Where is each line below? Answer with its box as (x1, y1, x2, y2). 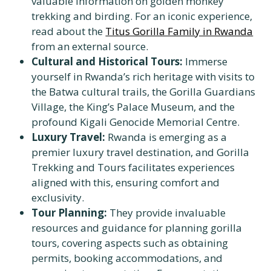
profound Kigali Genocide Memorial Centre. (31, 115, 240, 129)
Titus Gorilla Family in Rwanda (105, 24, 253, 38)
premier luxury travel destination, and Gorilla (31, 145, 250, 159)
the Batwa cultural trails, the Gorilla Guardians (31, 85, 256, 99)
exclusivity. (31, 191, 85, 204)
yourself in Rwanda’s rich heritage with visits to (31, 70, 255, 83)
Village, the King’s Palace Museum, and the (31, 100, 235, 114)
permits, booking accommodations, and (31, 251, 223, 265)
